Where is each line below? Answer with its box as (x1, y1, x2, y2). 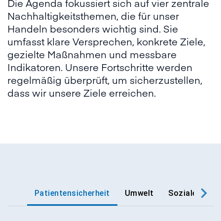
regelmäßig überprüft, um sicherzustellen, (7, 73, 202, 87)
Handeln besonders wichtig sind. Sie (7, 22, 178, 36)
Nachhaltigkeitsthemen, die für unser (7, 9, 179, 23)
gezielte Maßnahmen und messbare (7, 47, 177, 61)
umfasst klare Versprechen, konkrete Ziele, (7, 35, 205, 48)
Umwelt (124, 188, 154, 198)
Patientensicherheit (35, 188, 110, 198)
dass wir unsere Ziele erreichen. (7, 86, 156, 100)
